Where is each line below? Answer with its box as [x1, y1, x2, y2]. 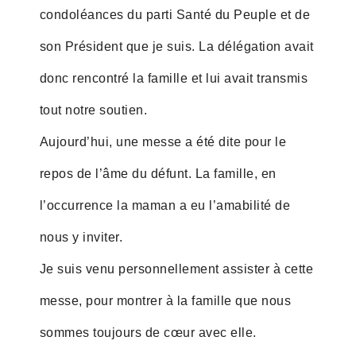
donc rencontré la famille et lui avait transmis [39, 71, 308, 85]
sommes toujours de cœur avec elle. [39, 325, 257, 339]
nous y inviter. [39, 230, 123, 244]
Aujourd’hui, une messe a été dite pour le [39, 134, 287, 149]
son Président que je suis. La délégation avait [39, 39, 314, 53]
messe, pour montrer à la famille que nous [39, 293, 292, 308]
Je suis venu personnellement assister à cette [39, 261, 314, 276]
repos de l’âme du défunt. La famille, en [39, 166, 277, 180]
